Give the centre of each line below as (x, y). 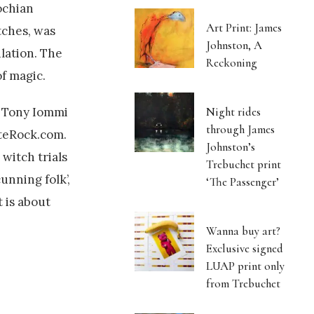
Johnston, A (234, 46)
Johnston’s (231, 147)
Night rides (234, 112)
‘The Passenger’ (243, 182)
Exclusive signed (245, 249)
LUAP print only (246, 266)
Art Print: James (244, 28)
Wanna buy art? (244, 231)
